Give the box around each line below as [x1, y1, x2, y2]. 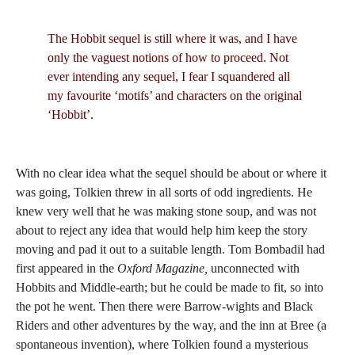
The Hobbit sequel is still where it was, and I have [48, 32, 297, 45]
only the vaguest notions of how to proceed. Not [48, 51, 288, 64]
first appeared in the [16, 261, 117, 275]
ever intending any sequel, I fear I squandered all [48, 70, 290, 83]
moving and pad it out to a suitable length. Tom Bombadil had [16, 242, 325, 256]
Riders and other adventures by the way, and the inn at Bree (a [16, 319, 326, 332]
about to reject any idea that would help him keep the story [16, 223, 307, 237]
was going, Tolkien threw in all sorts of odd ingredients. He [16, 185, 312, 199]
